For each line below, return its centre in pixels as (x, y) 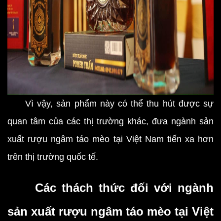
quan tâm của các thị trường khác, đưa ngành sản (110, 121)
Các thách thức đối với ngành (110, 188)
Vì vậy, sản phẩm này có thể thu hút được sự (110, 104)
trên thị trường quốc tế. (53, 157)
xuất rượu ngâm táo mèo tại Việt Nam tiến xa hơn (110, 139)
